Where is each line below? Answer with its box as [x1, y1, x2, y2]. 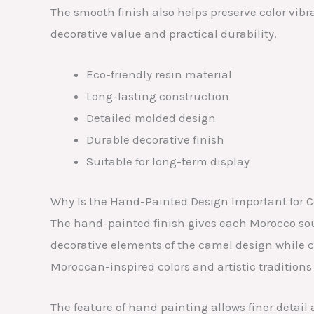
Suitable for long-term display [86, 154, 250, 169]
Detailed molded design [86, 111, 216, 125]
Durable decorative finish [86, 132, 224, 147]
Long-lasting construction [86, 89, 229, 104]
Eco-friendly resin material [86, 67, 232, 82]
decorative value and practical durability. [50, 27, 277, 41]
